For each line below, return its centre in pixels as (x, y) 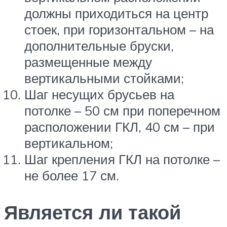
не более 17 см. (72, 175)
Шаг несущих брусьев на (99, 94)
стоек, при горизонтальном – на (119, 29)
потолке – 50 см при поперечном (122, 110)
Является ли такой (92, 212)
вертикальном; (69, 143)
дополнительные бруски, (99, 45)
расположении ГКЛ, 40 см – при (120, 126)
